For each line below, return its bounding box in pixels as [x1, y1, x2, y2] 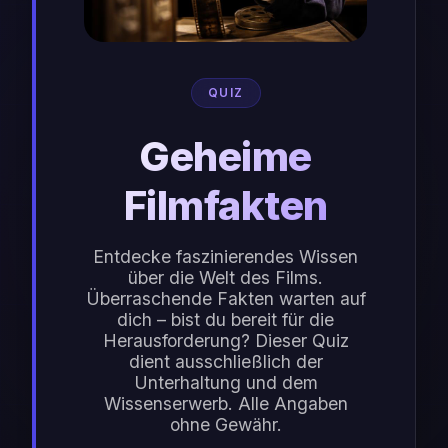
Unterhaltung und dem [133, 371, 318, 393]
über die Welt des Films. [128, 266, 323, 288]
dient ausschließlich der [128, 350, 323, 372]
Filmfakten [123, 180, 328, 230]
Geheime [139, 131, 312, 181]
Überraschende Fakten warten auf [85, 287, 366, 309]
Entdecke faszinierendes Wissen [93, 245, 358, 267]
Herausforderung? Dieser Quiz [102, 329, 349, 351]
